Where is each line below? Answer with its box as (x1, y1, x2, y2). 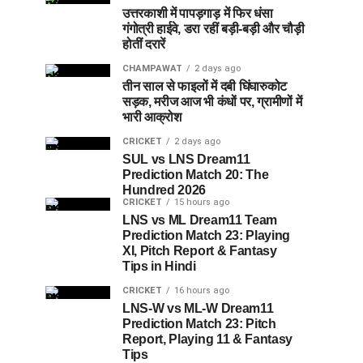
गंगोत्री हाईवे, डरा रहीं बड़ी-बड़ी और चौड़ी (122, 21, 305, 36)
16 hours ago (174, 284, 229, 296)
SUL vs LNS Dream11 (122, 152, 250, 166)
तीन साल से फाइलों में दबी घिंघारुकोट (122, 79, 287, 93)
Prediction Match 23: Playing (122, 228, 291, 242)
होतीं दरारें (122, 36, 166, 51)
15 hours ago (174, 196, 229, 207)
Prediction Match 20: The (122, 167, 269, 181)
